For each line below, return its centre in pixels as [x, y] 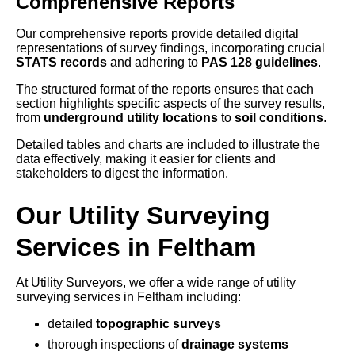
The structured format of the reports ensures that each [165, 90]
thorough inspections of [115, 345]
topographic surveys [158, 324]
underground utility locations [131, 118]
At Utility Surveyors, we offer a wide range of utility [156, 283]
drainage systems [235, 345]
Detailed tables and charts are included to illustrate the [168, 145]
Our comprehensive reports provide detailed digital [157, 34]
